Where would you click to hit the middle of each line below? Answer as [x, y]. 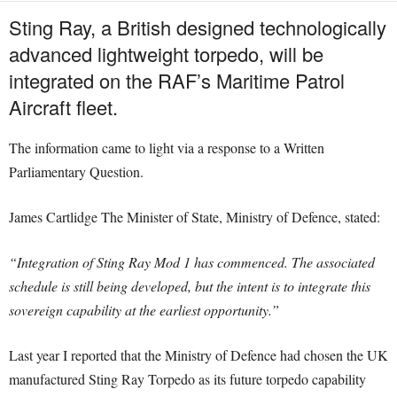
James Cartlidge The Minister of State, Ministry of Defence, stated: [195, 217]
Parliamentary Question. [76, 172]
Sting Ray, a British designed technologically [198, 27]
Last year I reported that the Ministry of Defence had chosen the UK [198, 355]
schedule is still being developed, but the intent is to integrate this [190, 286]
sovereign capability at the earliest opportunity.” [144, 310]
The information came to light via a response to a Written [167, 148]
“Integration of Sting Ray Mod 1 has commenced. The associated [192, 262]
